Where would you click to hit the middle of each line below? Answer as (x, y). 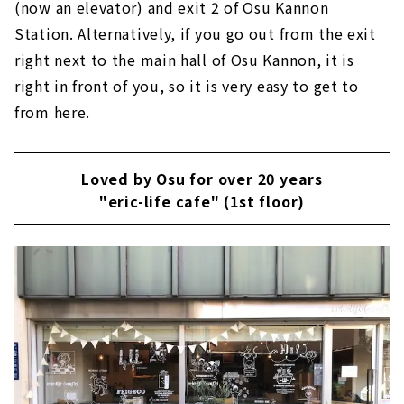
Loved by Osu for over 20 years (202, 178)
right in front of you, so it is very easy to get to (187, 85)
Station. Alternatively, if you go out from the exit (195, 33)
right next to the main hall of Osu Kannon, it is (184, 59)
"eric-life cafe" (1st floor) (202, 201)
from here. (52, 111)
